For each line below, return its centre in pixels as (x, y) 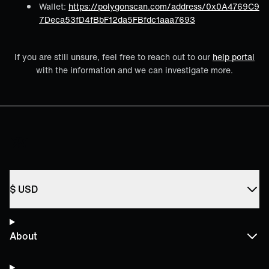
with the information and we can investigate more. (134, 70)
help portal (234, 57)
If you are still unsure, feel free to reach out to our (113, 57)
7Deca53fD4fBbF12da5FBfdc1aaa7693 (117, 20)
